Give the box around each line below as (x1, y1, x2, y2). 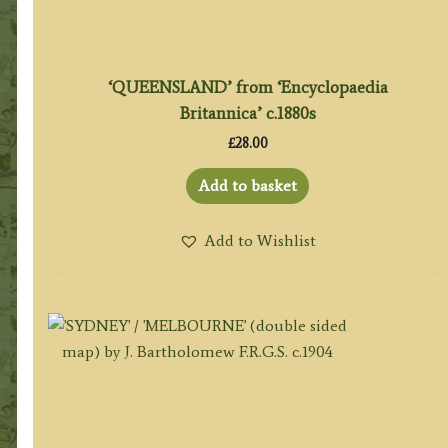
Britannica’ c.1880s (179, 102, 316, 123)
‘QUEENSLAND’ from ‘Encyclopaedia (107, 76, 388, 97)
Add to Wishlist (204, 230, 317, 250)
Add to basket (198, 175, 298, 195)
